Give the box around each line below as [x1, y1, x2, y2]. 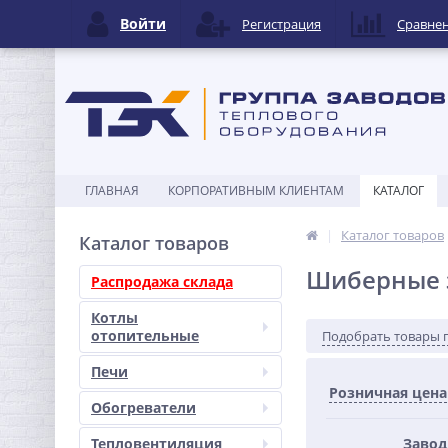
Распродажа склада [91, 272, 233, 291]
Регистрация [242, 15, 321, 33]
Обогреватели [91, 398, 196, 417]
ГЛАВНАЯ [85, 182, 139, 199]
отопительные [91, 326, 199, 345]
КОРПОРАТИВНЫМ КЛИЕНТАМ [168, 182, 344, 199]
